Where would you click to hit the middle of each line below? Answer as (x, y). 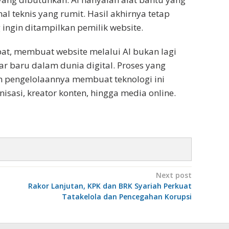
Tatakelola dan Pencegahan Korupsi (127, 196)
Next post (174, 175)
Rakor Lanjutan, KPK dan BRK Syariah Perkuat (110, 186)
